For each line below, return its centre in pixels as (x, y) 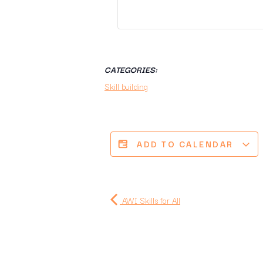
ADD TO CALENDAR (187, 144)
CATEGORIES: (131, 70)
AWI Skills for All (150, 200)
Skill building (126, 87)
